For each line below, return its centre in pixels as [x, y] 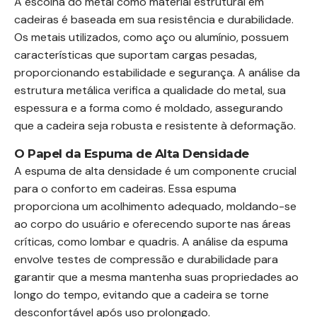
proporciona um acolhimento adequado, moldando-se [155, 206]
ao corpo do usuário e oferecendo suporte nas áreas [152, 224]
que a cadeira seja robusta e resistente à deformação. [155, 126]
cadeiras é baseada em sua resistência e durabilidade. [154, 19]
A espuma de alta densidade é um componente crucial [155, 171]
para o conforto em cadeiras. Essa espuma [125, 189]
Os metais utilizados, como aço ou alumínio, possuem [151, 37]
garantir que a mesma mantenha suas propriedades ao [156, 277]
